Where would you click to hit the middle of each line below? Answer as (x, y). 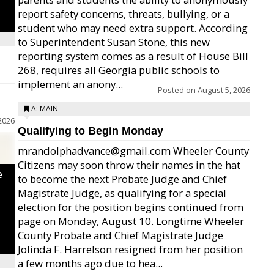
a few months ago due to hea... (90, 263)
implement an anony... (70, 84)
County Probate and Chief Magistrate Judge (120, 235)
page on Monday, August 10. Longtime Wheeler (131, 221)
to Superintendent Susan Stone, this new (114, 42)
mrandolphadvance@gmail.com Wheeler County (133, 151)
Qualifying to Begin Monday (91, 131)
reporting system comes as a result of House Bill (133, 56)
